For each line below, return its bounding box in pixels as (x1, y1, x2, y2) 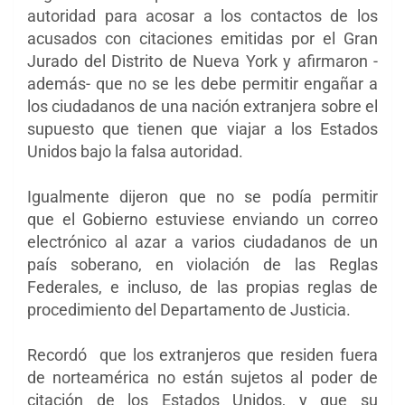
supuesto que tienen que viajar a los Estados (27, 118, 378, 138)
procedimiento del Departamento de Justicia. (27, 299, 354, 319)
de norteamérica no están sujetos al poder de (27, 367, 378, 387)
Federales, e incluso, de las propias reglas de (27, 277, 378, 297)
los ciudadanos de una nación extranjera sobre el (27, 96, 378, 116)
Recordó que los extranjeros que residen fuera (27, 344, 378, 364)
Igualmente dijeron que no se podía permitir (27, 186, 378, 206)
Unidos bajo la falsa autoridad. (27, 141, 243, 161)
